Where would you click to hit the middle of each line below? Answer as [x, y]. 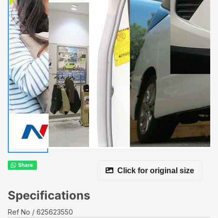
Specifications [49, 195]
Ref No [19, 212]
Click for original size [156, 170]
